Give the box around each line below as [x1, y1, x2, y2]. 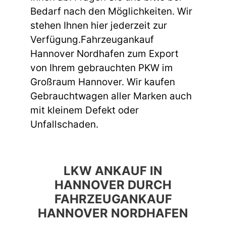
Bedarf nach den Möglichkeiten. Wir [30, 5, 192, 17]
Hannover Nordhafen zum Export [30, 47, 179, 60]
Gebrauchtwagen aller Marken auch [30, 90, 192, 102]
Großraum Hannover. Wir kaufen [30, 76, 175, 88]
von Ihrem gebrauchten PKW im [30, 62, 173, 74]
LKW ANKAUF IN [64, 163, 162, 179]
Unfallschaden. [30, 118, 98, 130]
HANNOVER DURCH [54, 178, 172, 193]
